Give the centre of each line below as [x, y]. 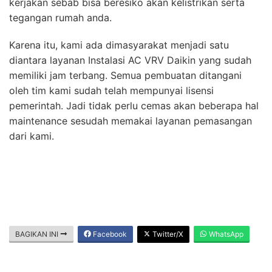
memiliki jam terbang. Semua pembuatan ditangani [125, 75]
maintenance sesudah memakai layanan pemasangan [131, 121]
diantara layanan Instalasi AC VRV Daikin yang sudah [130, 60]
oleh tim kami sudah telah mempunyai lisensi [111, 90]
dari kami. [32, 136]
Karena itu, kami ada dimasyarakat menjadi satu [119, 45]
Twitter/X [167, 234]
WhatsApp [225, 234]
